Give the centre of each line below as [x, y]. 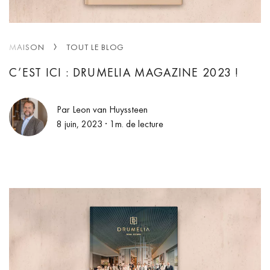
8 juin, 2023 [80, 124]
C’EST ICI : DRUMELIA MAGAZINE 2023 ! [124, 72]
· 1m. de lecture [133, 124]
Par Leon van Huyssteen [102, 109]
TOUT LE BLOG [96, 47]
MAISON [27, 47]
